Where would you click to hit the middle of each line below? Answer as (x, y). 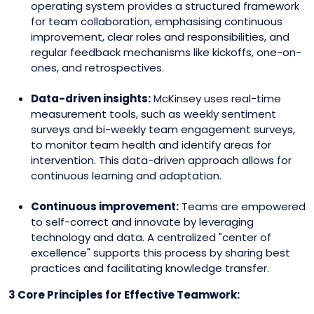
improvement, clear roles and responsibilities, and (160, 37)
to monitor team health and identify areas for (151, 145)
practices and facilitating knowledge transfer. (150, 268)
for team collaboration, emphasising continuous (157, 21)
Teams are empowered (242, 206)
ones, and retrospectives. (97, 68)
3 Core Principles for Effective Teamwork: (124, 295)
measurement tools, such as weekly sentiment (153, 114)
